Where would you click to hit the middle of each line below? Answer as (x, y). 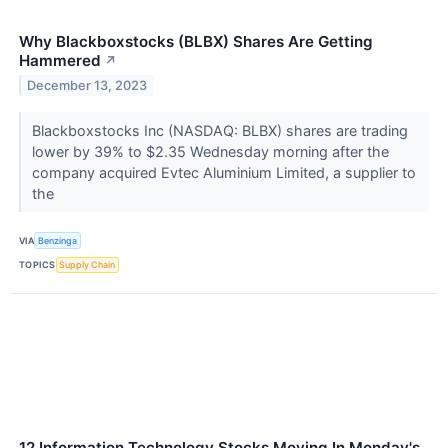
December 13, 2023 (87, 86)
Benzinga (58, 240)
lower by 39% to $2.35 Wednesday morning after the (210, 152)
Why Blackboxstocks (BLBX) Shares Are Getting (196, 42)
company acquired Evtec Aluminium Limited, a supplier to (223, 173)
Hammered (60, 61)
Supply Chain (87, 265)
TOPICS (37, 265)
